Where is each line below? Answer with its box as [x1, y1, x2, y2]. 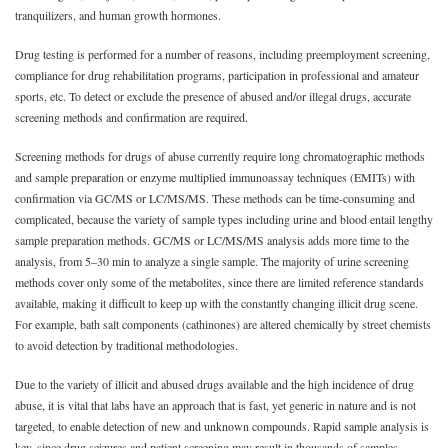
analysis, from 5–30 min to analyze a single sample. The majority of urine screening [15, 253, 409, 269]
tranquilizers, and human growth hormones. [15, 7, 221, 23]
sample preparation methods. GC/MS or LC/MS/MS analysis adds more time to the [15, 232, 409, 248]
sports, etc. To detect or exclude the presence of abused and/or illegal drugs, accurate [15, 88, 411, 104]
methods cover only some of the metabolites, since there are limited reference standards [15, 274, 424, 290]
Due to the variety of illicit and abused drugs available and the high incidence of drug [15, 376, 414, 392]
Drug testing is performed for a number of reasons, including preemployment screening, [15, 46, 430, 62]
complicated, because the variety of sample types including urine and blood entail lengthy [15, 211, 433, 227]
